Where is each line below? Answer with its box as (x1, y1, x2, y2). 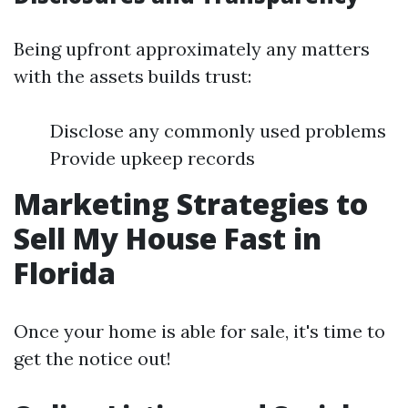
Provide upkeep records (50, 147, 255, 169)
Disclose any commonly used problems (50, 119, 386, 142)
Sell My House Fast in (14, 219, 321, 258)
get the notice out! (14, 347, 171, 370)
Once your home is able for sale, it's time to (14, 320, 385, 342)
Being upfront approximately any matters (14, 37, 370, 60)
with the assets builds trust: (14, 65, 251, 87)
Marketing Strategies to (14, 184, 368, 223)
